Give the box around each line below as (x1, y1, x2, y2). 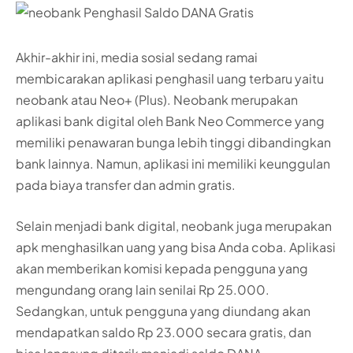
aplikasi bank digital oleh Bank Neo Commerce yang (16, 113, 325, 130)
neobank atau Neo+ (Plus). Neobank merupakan (16, 91, 298, 109)
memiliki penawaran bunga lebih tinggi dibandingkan (16, 134, 331, 151)
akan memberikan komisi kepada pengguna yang (16, 259, 308, 277)
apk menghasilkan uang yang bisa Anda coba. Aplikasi (16, 238, 336, 255)
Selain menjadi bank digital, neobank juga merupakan (16, 217, 332, 234)
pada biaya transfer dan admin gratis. (16, 176, 236, 194)
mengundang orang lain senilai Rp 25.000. (16, 281, 269, 298)
